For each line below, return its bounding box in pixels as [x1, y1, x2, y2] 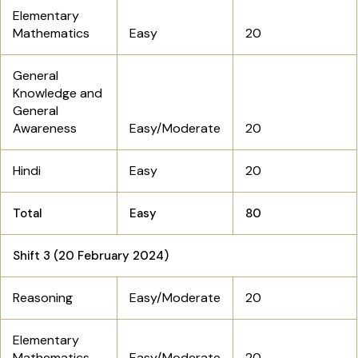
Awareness [13, 120, 77, 137]
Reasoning [13, 289, 73, 307]
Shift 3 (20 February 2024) [13, 248, 169, 265]
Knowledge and [13, 85, 102, 102]
